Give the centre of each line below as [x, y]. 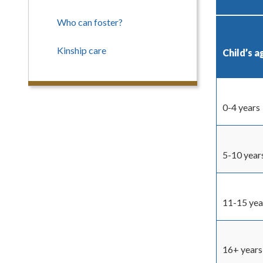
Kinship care [82, 50]
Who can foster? [90, 22]
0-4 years [241, 107]
